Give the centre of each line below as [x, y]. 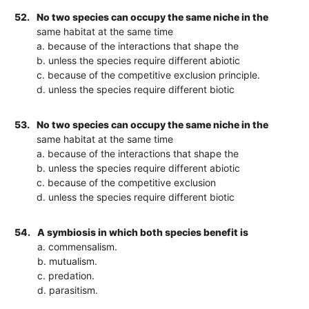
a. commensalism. [78, 246]
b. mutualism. [68, 261]
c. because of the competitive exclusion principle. [149, 74]
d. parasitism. [68, 290]
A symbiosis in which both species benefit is [143, 232]
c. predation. [66, 275]
